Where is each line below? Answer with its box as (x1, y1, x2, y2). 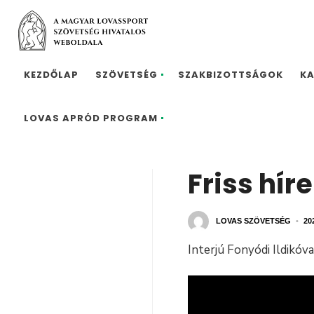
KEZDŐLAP (24, 68, 78, 81)
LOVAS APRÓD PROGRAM (24, 111, 158, 125)
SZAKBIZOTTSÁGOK (178, 68, 283, 81)
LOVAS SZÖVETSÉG (216, 217, 291, 225)
